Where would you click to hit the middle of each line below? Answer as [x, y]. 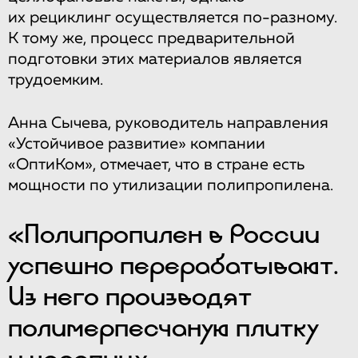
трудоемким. [56, 80]
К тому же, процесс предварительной [151, 38]
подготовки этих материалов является [155, 59]
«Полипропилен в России [164, 233]
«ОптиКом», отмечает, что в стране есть [156, 164]
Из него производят [130, 295]
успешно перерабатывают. [173, 264]
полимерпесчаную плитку [163, 326]
